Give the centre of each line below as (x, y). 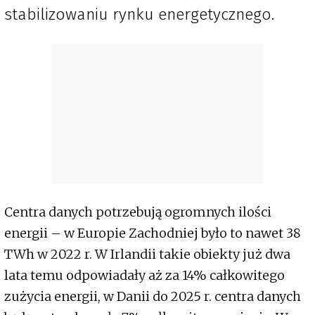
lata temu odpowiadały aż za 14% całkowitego (144, 276)
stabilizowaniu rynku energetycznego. (141, 14)
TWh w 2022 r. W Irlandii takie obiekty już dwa (147, 255)
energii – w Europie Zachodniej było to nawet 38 (153, 233)
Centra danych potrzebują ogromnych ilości (138, 212)
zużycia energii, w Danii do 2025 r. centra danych (153, 297)
